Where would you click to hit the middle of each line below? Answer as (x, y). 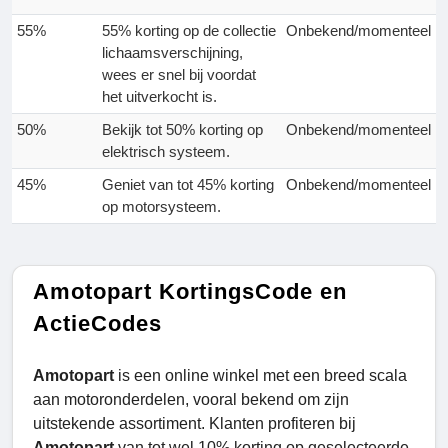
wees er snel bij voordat (179, 75)
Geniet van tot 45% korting (188, 185)
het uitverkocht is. (159, 97)
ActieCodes (97, 324)
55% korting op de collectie (189, 31)
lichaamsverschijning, (172, 53)
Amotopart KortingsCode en (190, 292)
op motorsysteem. (161, 207)
